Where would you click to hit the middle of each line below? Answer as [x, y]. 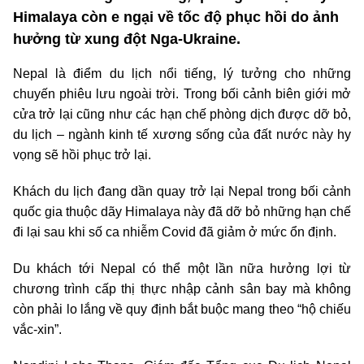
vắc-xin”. [37, 330]
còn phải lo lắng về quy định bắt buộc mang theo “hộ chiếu [182, 310]
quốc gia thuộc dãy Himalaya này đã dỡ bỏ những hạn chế [182, 212]
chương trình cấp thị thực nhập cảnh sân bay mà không [182, 289]
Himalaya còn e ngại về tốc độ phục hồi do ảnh [176, 17]
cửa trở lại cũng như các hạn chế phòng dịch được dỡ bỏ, [182, 115]
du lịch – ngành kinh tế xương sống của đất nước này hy [182, 135]
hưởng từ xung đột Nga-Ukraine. [127, 39]
